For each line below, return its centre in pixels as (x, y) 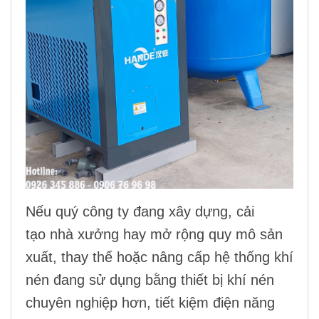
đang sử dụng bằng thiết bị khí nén (162, 280)
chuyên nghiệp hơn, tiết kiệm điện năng (150, 303)
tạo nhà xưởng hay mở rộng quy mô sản (154, 235)
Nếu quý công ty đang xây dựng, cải (140, 212)
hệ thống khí (254, 257)
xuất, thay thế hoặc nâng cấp (120, 257)
